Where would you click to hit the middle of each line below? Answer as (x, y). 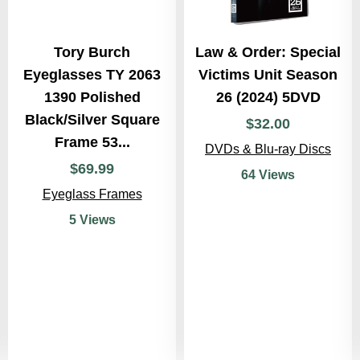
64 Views (268, 175)
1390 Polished (92, 97)
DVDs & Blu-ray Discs (268, 149)
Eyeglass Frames (92, 194)
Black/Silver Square (92, 120)
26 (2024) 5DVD (268, 97)
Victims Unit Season (268, 75)
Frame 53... (92, 142)
